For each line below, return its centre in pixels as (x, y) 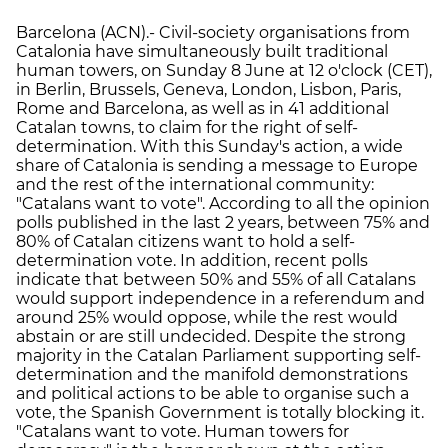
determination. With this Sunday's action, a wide (209, 146)
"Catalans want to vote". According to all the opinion (223, 203)
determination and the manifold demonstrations (212, 374)
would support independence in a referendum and (220, 298)
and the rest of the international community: (195, 184)
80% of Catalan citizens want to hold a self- (185, 241)
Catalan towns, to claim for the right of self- (187, 127)
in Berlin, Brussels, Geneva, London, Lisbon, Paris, (208, 89)
